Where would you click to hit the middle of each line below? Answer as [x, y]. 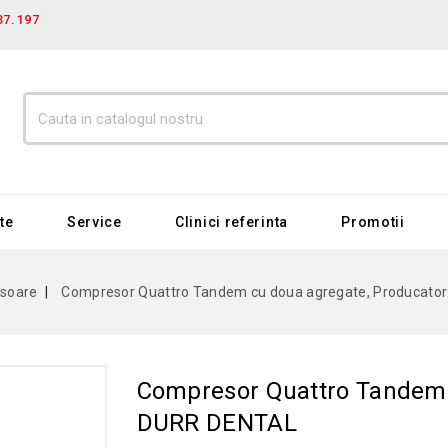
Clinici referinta [231, 222]
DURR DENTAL [216, 423]
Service [94, 222]
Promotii [373, 222]
